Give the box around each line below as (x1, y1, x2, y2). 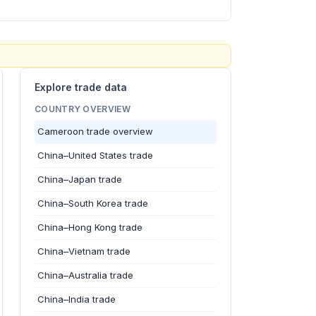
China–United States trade (37, 150, 153, 161)
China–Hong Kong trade (37, 221, 142, 233)
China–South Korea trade (37, 197, 148, 209)
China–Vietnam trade (37, 245, 130, 257)
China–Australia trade (37, 269, 133, 281)
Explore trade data (35, 81, 127, 93)
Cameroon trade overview (37, 126, 153, 137)
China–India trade (37, 293, 116, 305)
